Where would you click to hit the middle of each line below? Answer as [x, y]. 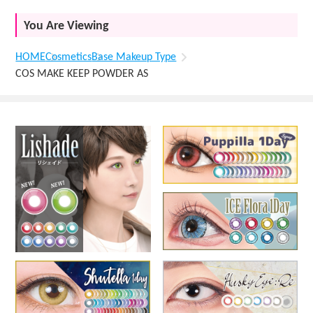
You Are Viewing [67, 27]
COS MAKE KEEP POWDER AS [82, 74]
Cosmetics [69, 58]
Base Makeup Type [134, 58]
